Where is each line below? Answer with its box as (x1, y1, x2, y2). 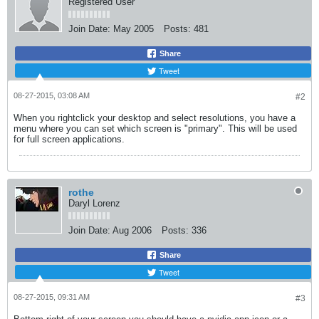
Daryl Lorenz (68, 198, 120, 209)
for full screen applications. (14, 134, 125, 145)
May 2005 (113, 23, 154, 34)
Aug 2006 (113, 225, 152, 236)
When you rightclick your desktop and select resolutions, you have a (14, 113, 296, 123)
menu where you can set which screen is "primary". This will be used (14, 123, 297, 134)
